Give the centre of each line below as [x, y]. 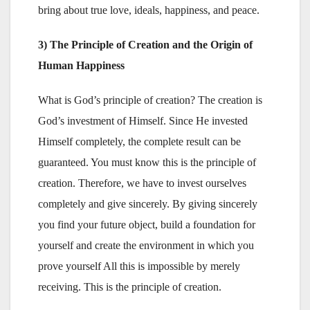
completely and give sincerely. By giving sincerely [148, 203]
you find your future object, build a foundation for [147, 224]
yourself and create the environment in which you [146, 245]
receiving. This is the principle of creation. [130, 286]
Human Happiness [81, 65]
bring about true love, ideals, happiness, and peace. [149, 10]
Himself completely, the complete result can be [139, 141]
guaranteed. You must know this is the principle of [147, 162]
